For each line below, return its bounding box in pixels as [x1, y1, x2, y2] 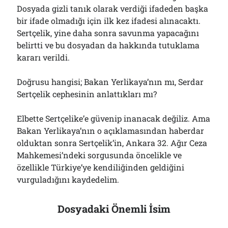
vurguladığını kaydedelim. [17, 174, 120, 185]
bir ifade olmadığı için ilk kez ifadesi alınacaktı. [17, 15, 201, 26]
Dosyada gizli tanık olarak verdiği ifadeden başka [17, 3, 209, 14]
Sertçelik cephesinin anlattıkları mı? [17, 89, 157, 99]
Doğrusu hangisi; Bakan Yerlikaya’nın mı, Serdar [17, 76, 204, 87]
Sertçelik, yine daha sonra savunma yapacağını [17, 27, 199, 38]
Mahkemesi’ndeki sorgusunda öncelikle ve [17, 150, 182, 160]
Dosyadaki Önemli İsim [58, 202, 170, 215]
